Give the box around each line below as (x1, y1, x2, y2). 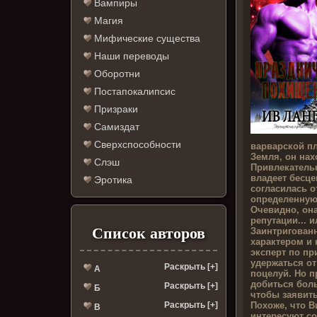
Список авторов (92, 224, 205, 243)
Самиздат (91, 121, 140, 133)
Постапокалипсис (91, 86, 176, 98)
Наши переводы (91, 50, 170, 62)
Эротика (91, 174, 133, 186)
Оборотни (91, 68, 141, 80)
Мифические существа (91, 33, 201, 45)
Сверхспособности (91, 139, 182, 151)
